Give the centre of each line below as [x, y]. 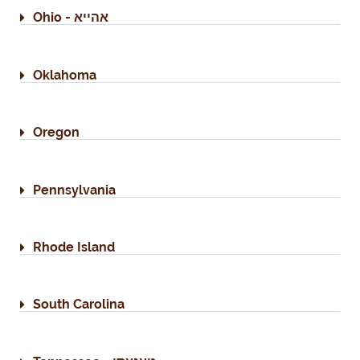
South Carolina [79, 305]
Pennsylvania [74, 190]
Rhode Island [74, 247]
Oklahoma [65, 75]
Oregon [56, 133]
